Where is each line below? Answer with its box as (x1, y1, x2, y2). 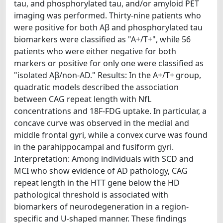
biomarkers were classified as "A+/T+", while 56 (14, 33, 191, 45)
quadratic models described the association (14, 81, 179, 93)
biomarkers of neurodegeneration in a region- (14, 201, 189, 212)
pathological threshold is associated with (14, 189, 168, 200)
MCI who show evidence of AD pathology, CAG (14, 165, 188, 176)
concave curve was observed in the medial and (14, 117, 189, 128)
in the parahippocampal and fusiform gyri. (14, 141, 174, 152)
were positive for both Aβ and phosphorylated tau (14, 21, 203, 33)
